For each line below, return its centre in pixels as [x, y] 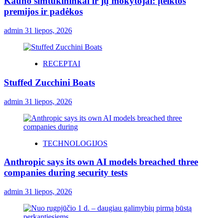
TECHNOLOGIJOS [75, 143]
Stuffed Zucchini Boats [49, 82]
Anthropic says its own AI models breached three [101, 162]
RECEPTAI [62, 64]
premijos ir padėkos [43, 12]
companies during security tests [66, 173]
